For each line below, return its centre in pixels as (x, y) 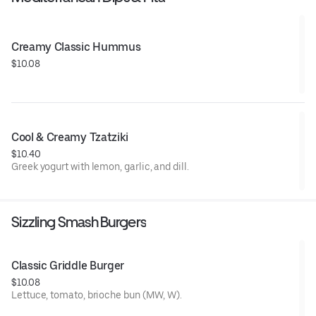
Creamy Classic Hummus (76, 47)
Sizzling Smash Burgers (79, 222)
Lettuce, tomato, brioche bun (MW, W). (97, 295)
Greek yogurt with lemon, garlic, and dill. (100, 167)
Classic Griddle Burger (68, 266)
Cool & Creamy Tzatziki (70, 138)
